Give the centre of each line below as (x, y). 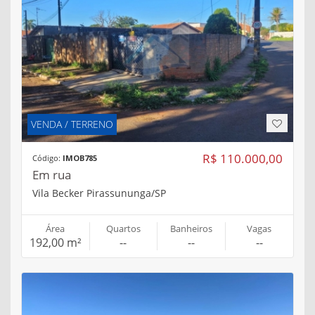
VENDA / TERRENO (72, 124)
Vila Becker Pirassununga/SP (99, 193)
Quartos (123, 228)
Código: (47, 157)
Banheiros (191, 228)
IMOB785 (80, 157)
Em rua (52, 174)
